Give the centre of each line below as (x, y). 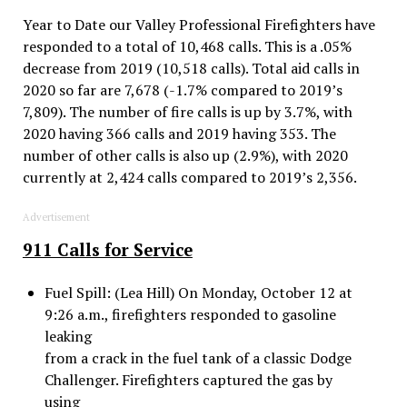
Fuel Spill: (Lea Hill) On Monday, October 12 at (198, 292)
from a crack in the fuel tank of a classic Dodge (198, 357)
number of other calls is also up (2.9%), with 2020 (185, 155)
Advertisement (56, 217)
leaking (68, 336)
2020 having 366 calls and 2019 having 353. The (179, 133)
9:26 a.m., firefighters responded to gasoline (190, 314)
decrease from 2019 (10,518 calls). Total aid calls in (191, 68)
